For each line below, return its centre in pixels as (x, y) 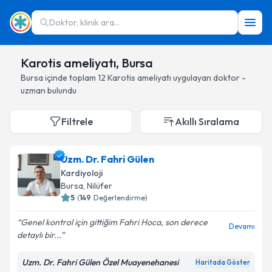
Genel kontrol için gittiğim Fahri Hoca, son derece (114, 222)
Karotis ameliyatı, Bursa (87, 63)
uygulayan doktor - (209, 78)
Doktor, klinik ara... (84, 22)
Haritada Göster (223, 262)
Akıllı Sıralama (207, 121)
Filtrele (77, 121)
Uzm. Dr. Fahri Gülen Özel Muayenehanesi (100, 262)
